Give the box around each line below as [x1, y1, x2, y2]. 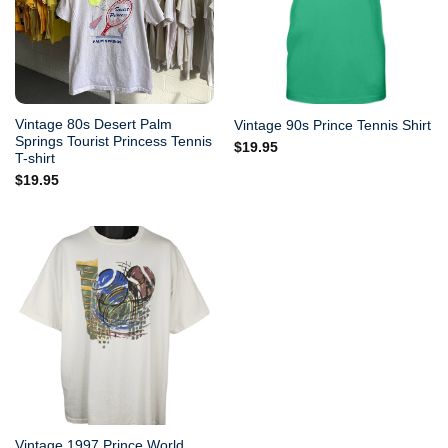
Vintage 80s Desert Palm [14, 116, 172, 132]
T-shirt [14, 150, 55, 166]
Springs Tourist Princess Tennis [14, 133, 212, 149]
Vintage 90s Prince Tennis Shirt [233, 117, 431, 133]
